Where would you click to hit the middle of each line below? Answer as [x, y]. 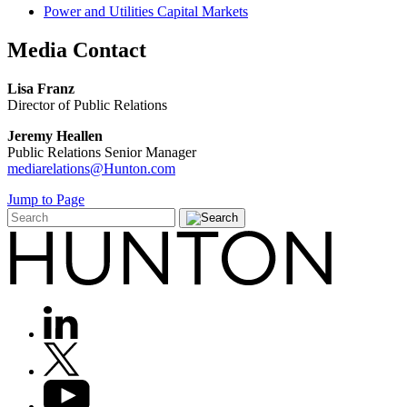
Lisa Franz [41, 89]
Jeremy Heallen [55, 136]
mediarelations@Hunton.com [91, 169]
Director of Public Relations [87, 105]
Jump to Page [46, 200]
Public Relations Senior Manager [102, 153]
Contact [109, 50]
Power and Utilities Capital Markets [146, 12]
